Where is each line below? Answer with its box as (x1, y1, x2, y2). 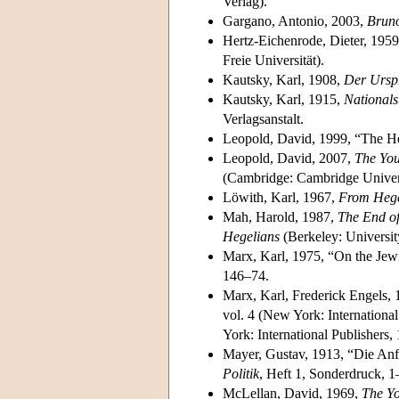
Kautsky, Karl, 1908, (223, 71, 344, 87)
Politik (223, 365, 259, 381)
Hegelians (223, 228, 280, 244)
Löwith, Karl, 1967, (223, 189, 338, 205)
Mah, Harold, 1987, (223, 208, 338, 224)
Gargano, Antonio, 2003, (223, 12, 367, 28)
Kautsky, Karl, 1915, (223, 91, 344, 107)
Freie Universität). (223, 52, 324, 68)
